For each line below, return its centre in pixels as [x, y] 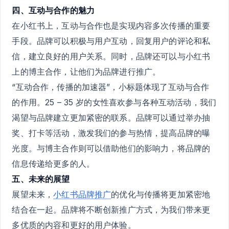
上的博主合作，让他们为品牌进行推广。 [86, 71]
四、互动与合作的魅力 [53, 10]
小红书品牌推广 [82, 194]
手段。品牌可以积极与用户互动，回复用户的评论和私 [111, 41]
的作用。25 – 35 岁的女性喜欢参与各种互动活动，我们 [114, 102]
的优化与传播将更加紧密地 [161, 194]
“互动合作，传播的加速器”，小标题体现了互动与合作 [111, 87]
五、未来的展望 [41, 179]
